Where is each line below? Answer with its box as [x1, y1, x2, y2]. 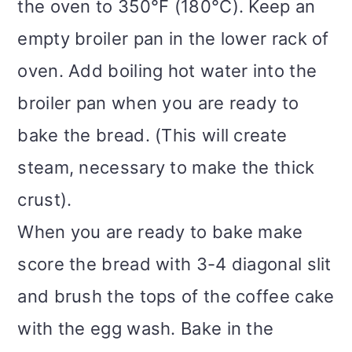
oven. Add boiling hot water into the [17, 60, 317, 81]
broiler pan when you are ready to [17, 92, 299, 113]
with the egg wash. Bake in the [17, 317, 274, 339]
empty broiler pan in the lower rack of [17, 27, 329, 49]
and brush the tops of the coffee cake [17, 285, 335, 306]
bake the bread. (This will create [17, 124, 288, 145]
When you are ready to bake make [17, 221, 303, 242]
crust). [17, 189, 72, 210]
